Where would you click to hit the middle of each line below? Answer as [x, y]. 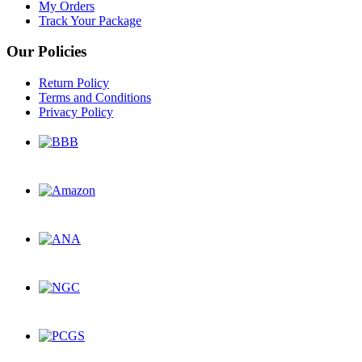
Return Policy [74, 83]
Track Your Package [90, 20]
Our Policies [46, 52]
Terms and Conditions [95, 98]
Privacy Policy [76, 112]
